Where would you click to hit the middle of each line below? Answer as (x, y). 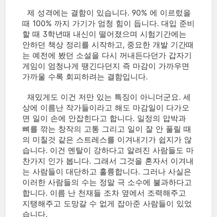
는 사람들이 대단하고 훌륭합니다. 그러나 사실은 (107, 171)
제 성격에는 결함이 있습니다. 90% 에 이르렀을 (107, 13)
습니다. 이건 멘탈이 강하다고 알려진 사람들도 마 (108, 150)
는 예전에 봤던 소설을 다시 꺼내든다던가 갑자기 (107, 55)
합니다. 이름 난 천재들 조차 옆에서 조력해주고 (104, 193)
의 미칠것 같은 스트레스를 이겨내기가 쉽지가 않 (107, 139)
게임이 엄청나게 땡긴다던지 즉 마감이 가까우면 (106, 66)
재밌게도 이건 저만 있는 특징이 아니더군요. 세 (107, 97)
